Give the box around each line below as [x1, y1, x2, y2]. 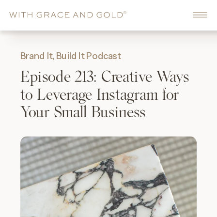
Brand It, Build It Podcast [20, 50, 121, 61]
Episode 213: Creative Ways [20, 67, 189, 86]
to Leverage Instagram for [20, 85, 179, 104]
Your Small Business [20, 102, 146, 122]
